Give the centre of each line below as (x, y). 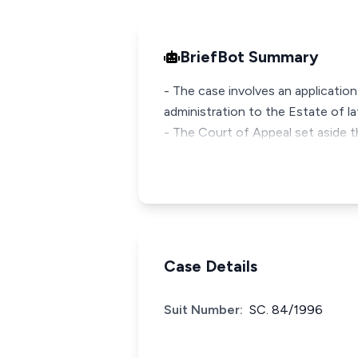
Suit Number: (203, 310)
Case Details (211, 266)
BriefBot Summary (249, 57)
